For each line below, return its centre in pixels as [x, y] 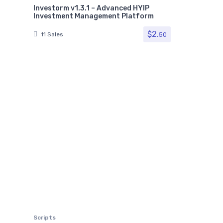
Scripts [45, 218]
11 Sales [52, 34]
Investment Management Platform [94, 16]
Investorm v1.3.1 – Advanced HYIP [91, 8]
